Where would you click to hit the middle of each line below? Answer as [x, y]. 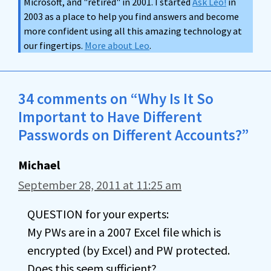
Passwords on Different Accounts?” [133, 135]
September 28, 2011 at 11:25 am [100, 185]
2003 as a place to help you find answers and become [131, 16]
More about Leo [117, 45]
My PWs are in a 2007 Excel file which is [124, 232]
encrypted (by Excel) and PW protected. [129, 250]
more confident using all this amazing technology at [133, 31]
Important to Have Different [110, 117]
